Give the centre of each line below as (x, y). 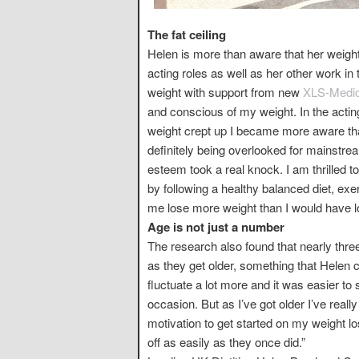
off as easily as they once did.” (226, 341)
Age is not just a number (216, 226)
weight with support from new (225, 91)
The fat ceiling (187, 34)
